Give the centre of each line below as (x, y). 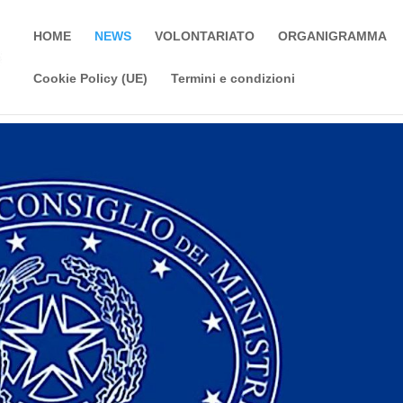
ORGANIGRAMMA (333, 36)
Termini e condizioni (233, 78)
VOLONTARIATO (205, 36)
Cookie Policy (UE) (91, 78)
